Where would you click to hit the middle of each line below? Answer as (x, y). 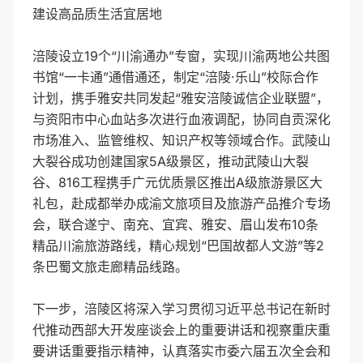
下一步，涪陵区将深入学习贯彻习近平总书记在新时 (181, 309)
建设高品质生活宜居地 (97, 14)
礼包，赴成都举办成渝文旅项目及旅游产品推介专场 (181, 203)
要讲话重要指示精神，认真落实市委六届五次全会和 (181, 351)
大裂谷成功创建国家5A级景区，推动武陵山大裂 (171, 161)
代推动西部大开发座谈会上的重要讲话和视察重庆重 (181, 330)
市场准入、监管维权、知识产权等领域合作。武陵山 (181, 140)
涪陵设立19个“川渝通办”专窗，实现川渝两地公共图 (181, 56)
